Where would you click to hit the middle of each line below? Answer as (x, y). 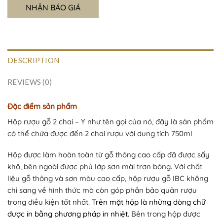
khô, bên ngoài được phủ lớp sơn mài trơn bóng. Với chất (105, 167)
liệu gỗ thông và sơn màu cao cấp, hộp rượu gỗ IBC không (108, 179)
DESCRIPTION (34, 60)
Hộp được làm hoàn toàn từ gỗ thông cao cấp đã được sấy (109, 155)
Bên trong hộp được (166, 214)
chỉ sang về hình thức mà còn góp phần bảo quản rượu (102, 190)
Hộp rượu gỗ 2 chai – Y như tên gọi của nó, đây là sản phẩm (110, 121)
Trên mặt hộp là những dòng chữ (149, 202)
